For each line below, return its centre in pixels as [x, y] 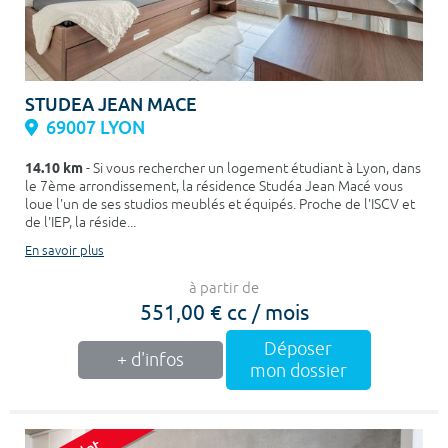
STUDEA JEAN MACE [111, 104]
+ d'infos [150, 360]
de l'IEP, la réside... [80, 222]
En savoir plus [64, 251]
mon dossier [298, 371]
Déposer [298, 349]
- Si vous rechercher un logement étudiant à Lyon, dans [252, 168]
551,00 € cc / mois [224, 311]
